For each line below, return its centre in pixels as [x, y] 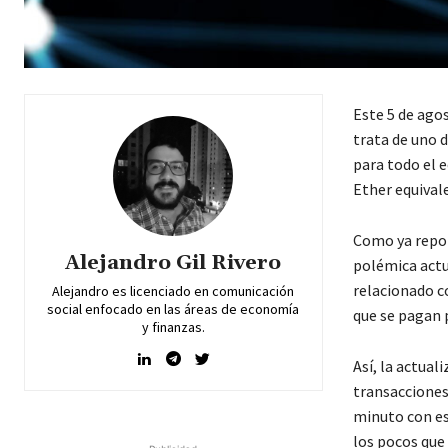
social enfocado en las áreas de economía [173, 308]
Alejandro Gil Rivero [173, 262]
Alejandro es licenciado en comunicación [173, 290]
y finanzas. [173, 326]
